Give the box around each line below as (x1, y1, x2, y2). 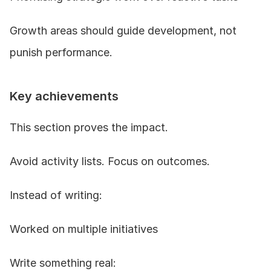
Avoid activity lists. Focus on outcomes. (10, 154, 210, 168)
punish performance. (10, 45, 113, 59)
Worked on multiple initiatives (10, 222, 158, 235)
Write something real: (10, 256, 116, 269)
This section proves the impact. (10, 120, 168, 134)
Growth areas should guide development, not (10, 24, 237, 37)
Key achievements (10, 88, 119, 103)
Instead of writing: (10, 188, 102, 201)
